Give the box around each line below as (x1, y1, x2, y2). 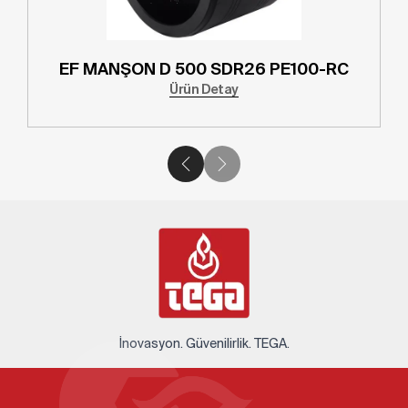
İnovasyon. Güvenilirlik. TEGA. (118, 336, 290, 352)
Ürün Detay (169, 82, 239, 97)
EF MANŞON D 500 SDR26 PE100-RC (59, 59, 349, 79)
